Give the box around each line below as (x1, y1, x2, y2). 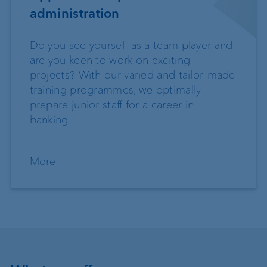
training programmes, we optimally (29, 83, 201, 97)
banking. (29, 113, 71, 127)
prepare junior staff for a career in (29, 98, 194, 112)
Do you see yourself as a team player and (29, 39, 233, 52)
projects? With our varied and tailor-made (29, 69, 235, 82)
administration (29, 5, 120, 22)
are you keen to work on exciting (29, 54, 191, 67)
